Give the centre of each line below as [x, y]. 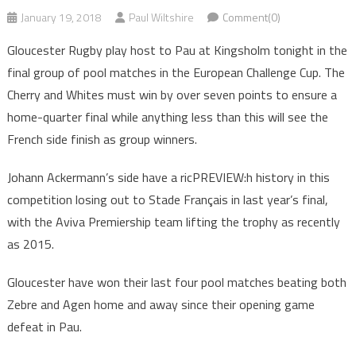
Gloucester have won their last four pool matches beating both [176, 282]
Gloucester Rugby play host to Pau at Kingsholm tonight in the [177, 50]
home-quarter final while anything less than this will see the [167, 117]
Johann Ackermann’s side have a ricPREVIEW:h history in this [168, 178]
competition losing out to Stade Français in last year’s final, [167, 200]
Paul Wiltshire [161, 17]
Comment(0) [251, 17]
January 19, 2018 [61, 17]
